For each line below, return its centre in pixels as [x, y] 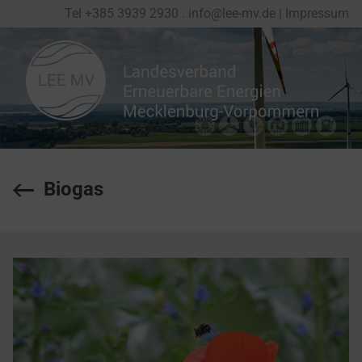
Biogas [74, 189]
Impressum [317, 13]
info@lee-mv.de [232, 13]
